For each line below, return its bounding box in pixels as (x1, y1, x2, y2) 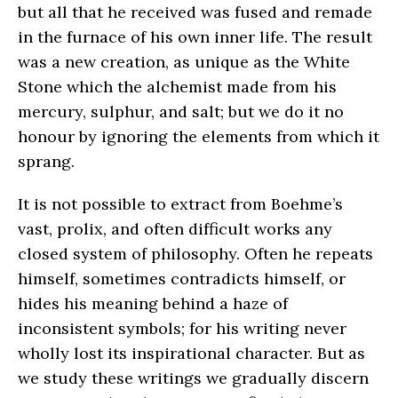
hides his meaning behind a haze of (18, 292, 288, 314)
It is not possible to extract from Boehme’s (18, 193, 343, 214)
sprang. (18, 150, 75, 171)
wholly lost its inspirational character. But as (18, 342, 365, 363)
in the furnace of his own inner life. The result (18, 26, 372, 47)
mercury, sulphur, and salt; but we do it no (18, 100, 344, 122)
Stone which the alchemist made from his (18, 76, 337, 97)
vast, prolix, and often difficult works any (18, 218, 332, 239)
